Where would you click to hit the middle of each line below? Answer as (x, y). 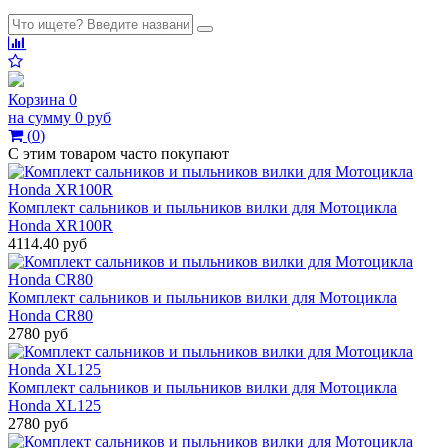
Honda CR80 (50, 315)
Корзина (36, 99)
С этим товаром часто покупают (118, 153)
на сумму (39, 117)
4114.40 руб (47, 243)
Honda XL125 (54, 405)
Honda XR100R (60, 225)
